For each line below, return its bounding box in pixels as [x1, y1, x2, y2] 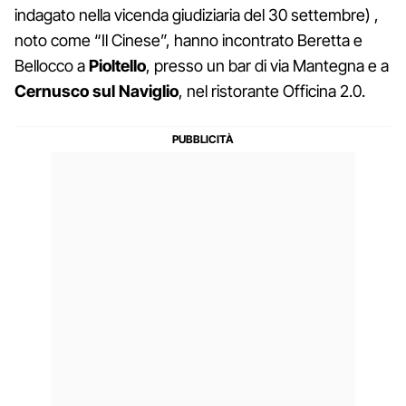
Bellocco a [14, 55, 89, 75]
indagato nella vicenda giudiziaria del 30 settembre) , [14, 5, 379, 24]
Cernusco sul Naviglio [14, 81, 179, 101]
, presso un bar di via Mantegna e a [146, 55, 389, 75]
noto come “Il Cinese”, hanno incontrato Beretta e [14, 30, 362, 50]
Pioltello [89, 55, 146, 75]
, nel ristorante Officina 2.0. [179, 81, 365, 101]
